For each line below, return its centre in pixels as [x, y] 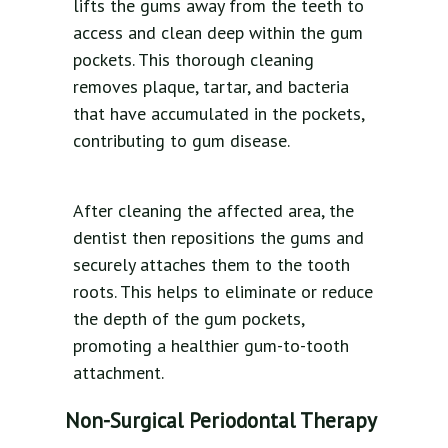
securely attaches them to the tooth [211, 265]
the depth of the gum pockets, [188, 319]
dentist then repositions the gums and [218, 238]
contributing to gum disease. [181, 141]
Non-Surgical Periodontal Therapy [221, 421]
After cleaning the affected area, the [213, 211]
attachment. [120, 373]
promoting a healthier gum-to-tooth [211, 346]
